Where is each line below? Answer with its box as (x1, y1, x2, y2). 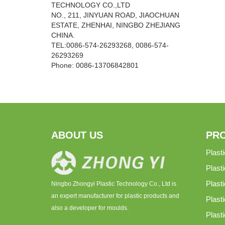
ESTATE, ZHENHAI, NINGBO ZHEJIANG (51, 21, 180, 29)
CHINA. (51, 31, 77, 39)
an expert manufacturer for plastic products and (51, 192, 179, 199)
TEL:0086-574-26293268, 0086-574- (51, 41, 169, 49)
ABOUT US (51, 130, 103, 141)
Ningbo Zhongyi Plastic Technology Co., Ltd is (51, 180, 176, 187)
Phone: (51, 61, 76, 69)
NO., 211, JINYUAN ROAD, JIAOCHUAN (51, 11, 179, 19)
